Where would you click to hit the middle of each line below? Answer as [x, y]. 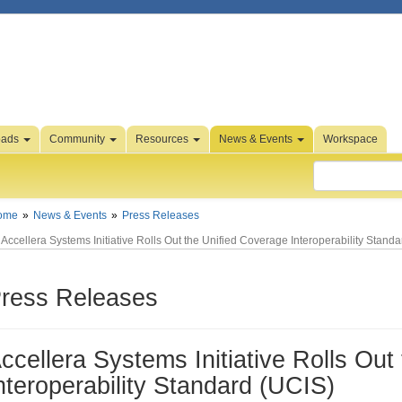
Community [79, 139]
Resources [163, 139]
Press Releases [161, 215]
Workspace [350, 139]
